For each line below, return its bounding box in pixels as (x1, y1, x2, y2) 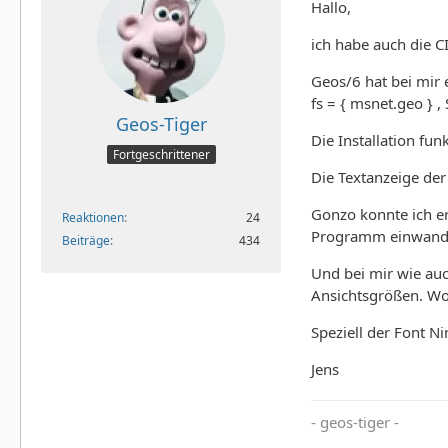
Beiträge (62, 231, 110, 249)
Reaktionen (62, 208, 124, 226)
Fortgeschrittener (112, 145, 210, 163)
